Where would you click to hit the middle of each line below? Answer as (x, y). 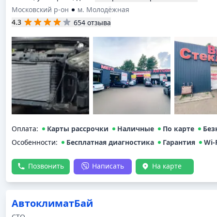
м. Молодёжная (103, 9)
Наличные (136, 129)
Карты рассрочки (78, 129)
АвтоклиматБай (52, 203)
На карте (167, 166)
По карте (178, 129)
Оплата (24, 129)
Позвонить (46, 166)
